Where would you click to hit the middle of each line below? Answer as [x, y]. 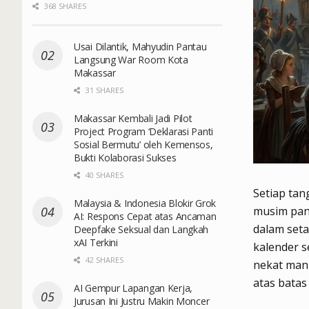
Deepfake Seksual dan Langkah [141, 229]
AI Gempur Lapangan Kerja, [133, 288]
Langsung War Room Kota [131, 59]
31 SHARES [103, 90]
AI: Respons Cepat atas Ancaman [145, 216]
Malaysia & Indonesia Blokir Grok [145, 203]
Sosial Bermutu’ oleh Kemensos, [143, 144]
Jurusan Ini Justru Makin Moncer [142, 301]
